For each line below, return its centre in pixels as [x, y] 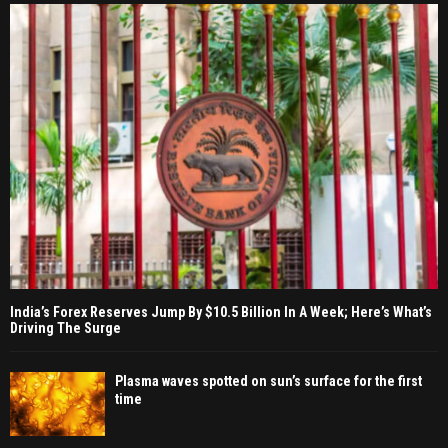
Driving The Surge [65, 328]
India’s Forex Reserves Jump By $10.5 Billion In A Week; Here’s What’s [221, 312]
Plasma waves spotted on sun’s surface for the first [268, 381]
